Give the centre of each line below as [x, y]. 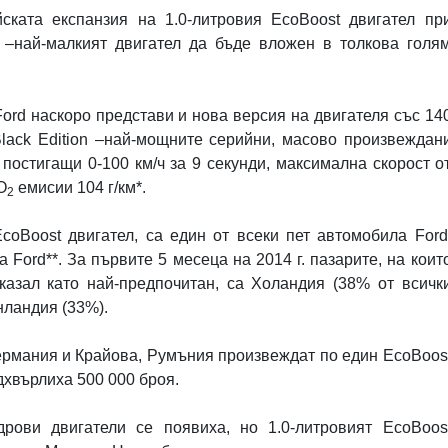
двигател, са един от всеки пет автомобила [238, 236]
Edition [62, 140]
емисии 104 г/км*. [80, 188]
